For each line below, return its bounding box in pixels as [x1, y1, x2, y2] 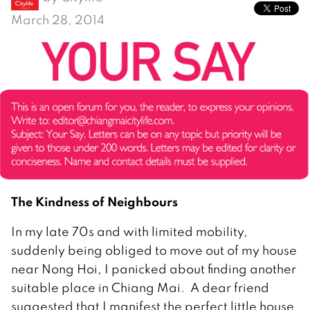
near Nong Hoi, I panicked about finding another [11, 261, 296, 277]
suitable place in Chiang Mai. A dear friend [11, 280, 269, 296]
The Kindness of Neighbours [11, 193, 181, 210]
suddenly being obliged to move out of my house [11, 242, 297, 259]
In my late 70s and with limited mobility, [11, 224, 248, 240]
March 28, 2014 [11, 12, 104, 28]
